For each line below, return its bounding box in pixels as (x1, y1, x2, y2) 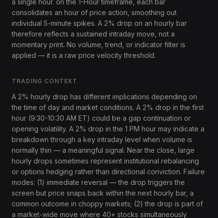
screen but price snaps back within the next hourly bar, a (12, 189, 194, 197)
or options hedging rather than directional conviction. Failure (12, 167, 205, 176)
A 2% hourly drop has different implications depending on (12, 92, 197, 101)
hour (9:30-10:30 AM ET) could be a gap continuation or (12, 114, 191, 122)
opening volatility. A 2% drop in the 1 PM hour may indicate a (12, 125, 204, 133)
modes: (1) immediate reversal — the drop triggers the (12, 178, 185, 186)
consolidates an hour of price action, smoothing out (12, 8, 177, 17)
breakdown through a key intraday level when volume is (12, 135, 192, 144)
